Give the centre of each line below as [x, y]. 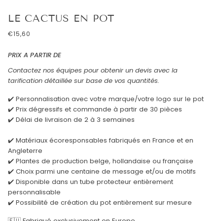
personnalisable [34, 192]
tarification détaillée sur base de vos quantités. [84, 80]
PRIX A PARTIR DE [35, 55]
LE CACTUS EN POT [61, 18]
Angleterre [25, 150]
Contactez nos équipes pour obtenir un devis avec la [93, 70]
